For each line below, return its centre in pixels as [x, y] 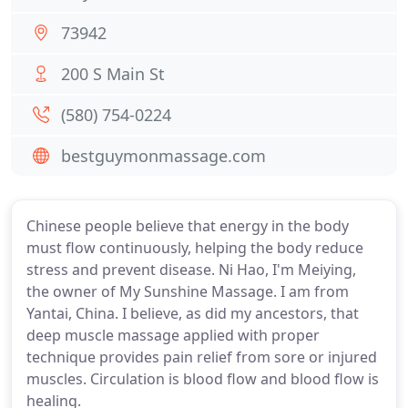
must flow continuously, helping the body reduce [195, 248]
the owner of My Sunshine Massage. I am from [188, 291]
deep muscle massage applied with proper [173, 335]
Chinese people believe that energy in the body [188, 226]
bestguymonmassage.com [163, 156]
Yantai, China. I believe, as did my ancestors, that [193, 313]
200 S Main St [113, 74]
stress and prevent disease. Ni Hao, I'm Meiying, [191, 270]
